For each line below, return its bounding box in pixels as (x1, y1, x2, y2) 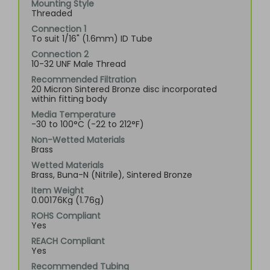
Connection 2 (31, 48, 89, 60)
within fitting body (31, 93, 107, 105)
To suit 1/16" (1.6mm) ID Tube (31, 33, 152, 45)
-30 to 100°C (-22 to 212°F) (31, 118, 144, 130)
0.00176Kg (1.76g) (31, 194, 104, 206)
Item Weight (31, 184, 84, 196)
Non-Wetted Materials (31, 134, 125, 146)
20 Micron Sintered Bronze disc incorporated (31, 83, 217, 95)
